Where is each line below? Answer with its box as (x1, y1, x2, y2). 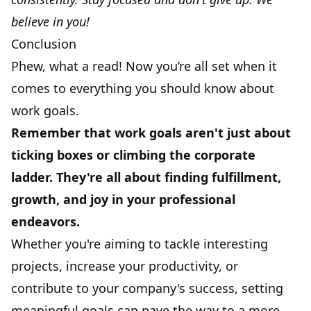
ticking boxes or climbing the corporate (11, 146, 255, 163)
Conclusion (11, 35, 76, 52)
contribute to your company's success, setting (11, 279, 283, 296)
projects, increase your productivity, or (11, 257, 238, 274)
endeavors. (11, 212, 80, 230)
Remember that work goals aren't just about (11, 124, 291, 141)
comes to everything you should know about (11, 79, 274, 96)
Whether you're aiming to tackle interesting (11, 235, 268, 252)
